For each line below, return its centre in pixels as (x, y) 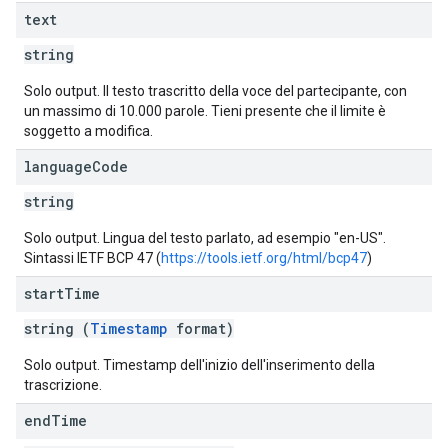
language (58, 166)
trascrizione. (63, 385)
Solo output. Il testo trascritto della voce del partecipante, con (215, 91)
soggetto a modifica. (88, 131)
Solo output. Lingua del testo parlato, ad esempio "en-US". (205, 238)
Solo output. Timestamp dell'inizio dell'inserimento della (199, 365)
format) (201, 328)
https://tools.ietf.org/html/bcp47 (264, 258)
